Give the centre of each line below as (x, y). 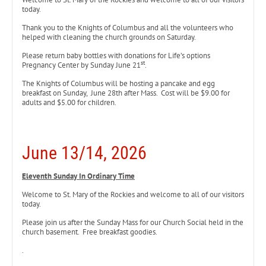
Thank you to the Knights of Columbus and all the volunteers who (128, 28)
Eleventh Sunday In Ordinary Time (78, 176)
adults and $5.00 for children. (69, 102)
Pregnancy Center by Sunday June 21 (81, 65)
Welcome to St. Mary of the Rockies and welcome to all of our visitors (133, 194)
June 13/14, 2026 (84, 153)
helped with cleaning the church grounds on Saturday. (110, 37)
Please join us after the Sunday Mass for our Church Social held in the (133, 222)
